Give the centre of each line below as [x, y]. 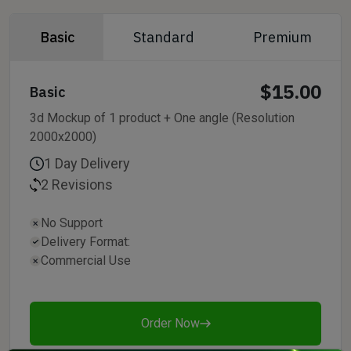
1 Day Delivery [87, 163]
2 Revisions [77, 185]
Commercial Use [86, 261]
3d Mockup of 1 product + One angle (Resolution [162, 118]
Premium [282, 37]
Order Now [170, 323]
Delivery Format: [85, 242]
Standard [163, 37]
